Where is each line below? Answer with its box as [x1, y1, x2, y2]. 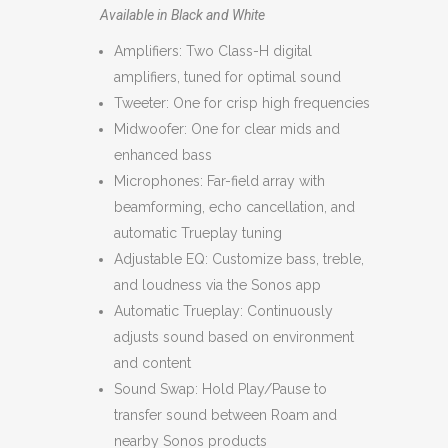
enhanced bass [114, 147, 212, 163]
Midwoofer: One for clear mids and [114, 121, 340, 137]
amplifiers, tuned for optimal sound [114, 69, 341, 85]
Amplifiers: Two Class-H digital [114, 43, 312, 59]
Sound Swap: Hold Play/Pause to [114, 381, 327, 397]
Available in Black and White [100, 7, 265, 23]
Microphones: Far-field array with [114, 173, 325, 189]
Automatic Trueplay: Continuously [114, 303, 333, 319]
